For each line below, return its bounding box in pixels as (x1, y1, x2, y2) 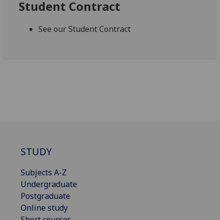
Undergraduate (21, 178, 77, 190)
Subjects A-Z (21, 166, 67, 178)
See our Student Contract (38, 24, 131, 35)
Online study (21, 202, 68, 213)
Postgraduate (21, 190, 70, 201)
